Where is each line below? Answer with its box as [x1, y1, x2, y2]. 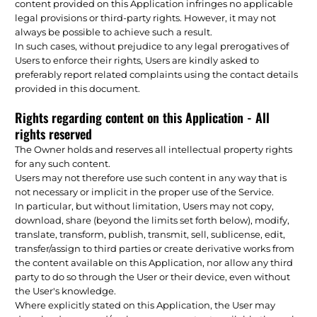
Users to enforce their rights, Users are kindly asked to [15, 54, 260, 66]
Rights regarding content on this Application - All [15, 108, 270, 127]
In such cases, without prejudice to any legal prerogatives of [15, 40, 289, 52]
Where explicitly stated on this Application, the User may [15, 299, 276, 311]
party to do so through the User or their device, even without [15, 270, 291, 282]
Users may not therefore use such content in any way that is [15, 171, 287, 183]
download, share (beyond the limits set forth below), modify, [15, 214, 290, 226]
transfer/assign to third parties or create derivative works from [15, 242, 295, 254]
